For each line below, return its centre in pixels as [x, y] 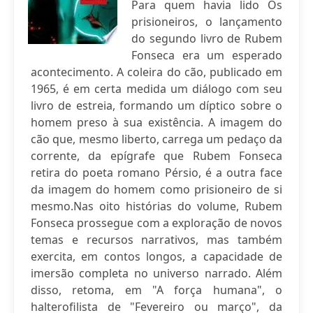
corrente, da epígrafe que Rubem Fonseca [156, 156]
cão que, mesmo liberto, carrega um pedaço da [156, 139]
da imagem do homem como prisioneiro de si [156, 189]
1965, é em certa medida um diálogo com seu [156, 89]
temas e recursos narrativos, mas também [156, 240]
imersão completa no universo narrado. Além [156, 273]
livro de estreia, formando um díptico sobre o [156, 105]
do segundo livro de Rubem [207, 38]
